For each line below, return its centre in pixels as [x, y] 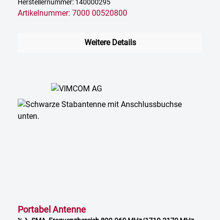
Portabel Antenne [52, 210]
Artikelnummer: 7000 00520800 [72, 13]
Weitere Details [110, 43]
